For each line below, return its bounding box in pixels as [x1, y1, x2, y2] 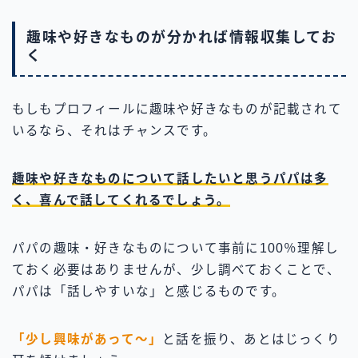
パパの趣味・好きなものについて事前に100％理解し [12, 241, 340, 255]
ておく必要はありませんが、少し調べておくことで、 [12, 262, 340, 276]
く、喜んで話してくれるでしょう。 [12, 193, 231, 207]
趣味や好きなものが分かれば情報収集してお [26, 29, 336, 46]
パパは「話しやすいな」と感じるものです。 [12, 284, 285, 298]
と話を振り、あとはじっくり [162, 332, 340, 346]
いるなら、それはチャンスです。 [12, 123, 217, 137]
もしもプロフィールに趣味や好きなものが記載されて [12, 101, 342, 116]
